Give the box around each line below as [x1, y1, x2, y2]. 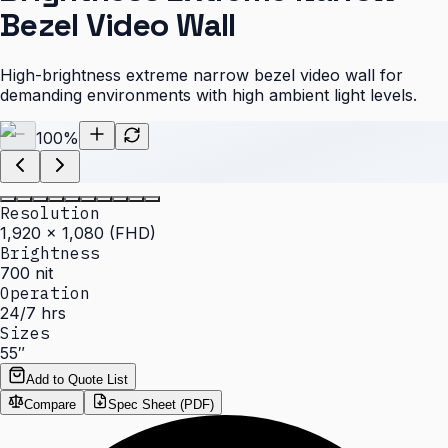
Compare [24, 396, 76, 412]
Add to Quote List [26, 371, 128, 387]
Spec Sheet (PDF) [108, 396, 214, 412]
